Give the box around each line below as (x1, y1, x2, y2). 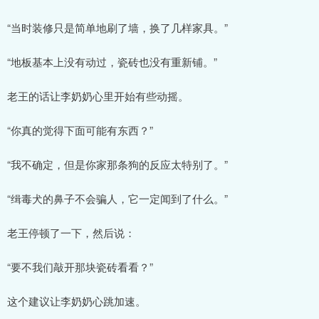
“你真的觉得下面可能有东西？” (7, 122, 153, 137)
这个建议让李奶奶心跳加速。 (7, 293, 146, 308)
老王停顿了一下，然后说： (7, 224, 135, 240)
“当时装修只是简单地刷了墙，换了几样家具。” (7, 19, 228, 35)
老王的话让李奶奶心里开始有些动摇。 (7, 88, 189, 103)
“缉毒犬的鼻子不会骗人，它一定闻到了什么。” (7, 190, 228, 206)
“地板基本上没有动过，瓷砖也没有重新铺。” (7, 53, 217, 69)
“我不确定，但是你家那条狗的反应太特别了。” (7, 156, 228, 172)
